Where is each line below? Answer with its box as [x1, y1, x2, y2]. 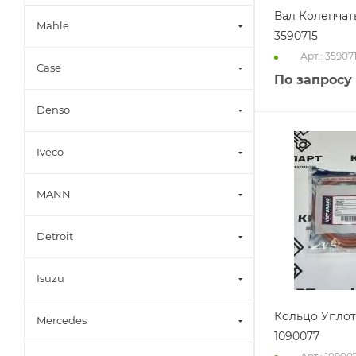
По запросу [274, 72, 352, 88]
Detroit [37, 230, 73, 242]
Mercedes [37, 314, 87, 327]
